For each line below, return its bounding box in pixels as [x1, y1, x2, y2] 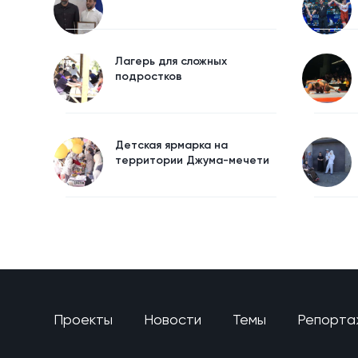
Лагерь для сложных [115, 54, 227, 68]
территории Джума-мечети [115, 153, 269, 167]
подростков [115, 70, 182, 83]
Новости [144, 310, 201, 328]
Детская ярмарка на [115, 138, 228, 152]
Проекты [54, 310, 113, 328]
